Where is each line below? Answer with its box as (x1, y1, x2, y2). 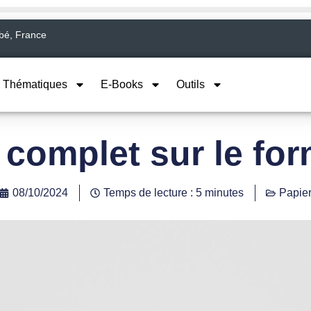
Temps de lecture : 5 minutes (103, 187, 244, 199)
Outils (176, 78, 205, 90)
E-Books (101, 78, 143, 90)
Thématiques (3, 78, 67, 90)
